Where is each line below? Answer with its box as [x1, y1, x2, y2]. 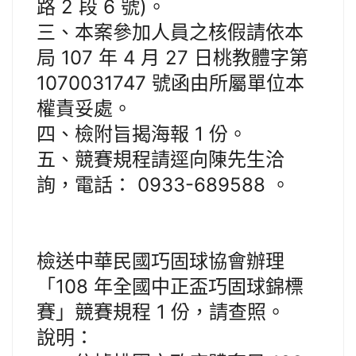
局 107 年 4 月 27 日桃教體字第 [37, 46, 308, 70]
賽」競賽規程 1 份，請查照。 [37, 300, 285, 324]
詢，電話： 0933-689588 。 [37, 173, 290, 197]
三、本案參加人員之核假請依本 [37, 21, 304, 44]
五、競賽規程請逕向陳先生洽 [37, 148, 284, 172]
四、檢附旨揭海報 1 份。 [37, 122, 247, 146]
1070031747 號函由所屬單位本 [37, 72, 304, 95]
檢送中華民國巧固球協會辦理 [37, 250, 284, 273]
